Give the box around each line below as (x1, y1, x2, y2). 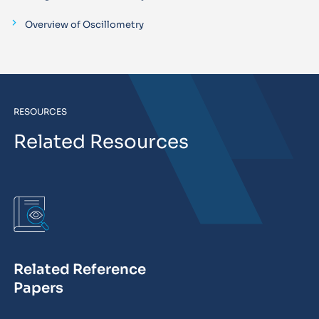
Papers (13, 279, 63, 298)
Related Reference (13, 261, 146, 279)
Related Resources (13, 130, 189, 154)
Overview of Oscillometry (24, 18, 144, 31)
